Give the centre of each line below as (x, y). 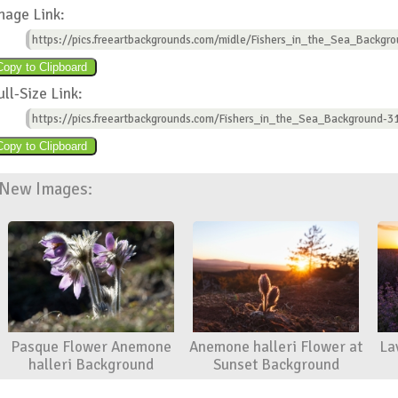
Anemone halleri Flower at (276, 346)
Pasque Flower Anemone (91, 346)
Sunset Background (276, 364)
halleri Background (91, 364)
